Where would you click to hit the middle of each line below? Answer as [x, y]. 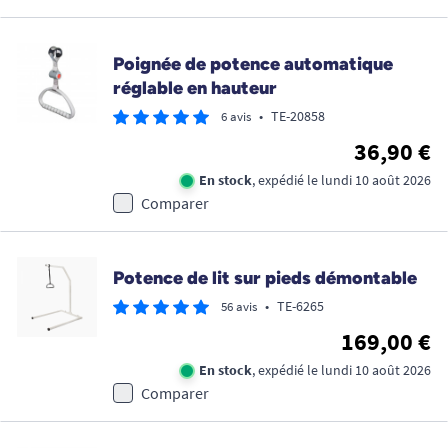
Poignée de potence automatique [253, 64]
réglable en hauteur [195, 88]
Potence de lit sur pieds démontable [265, 278]
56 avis [239, 307]
